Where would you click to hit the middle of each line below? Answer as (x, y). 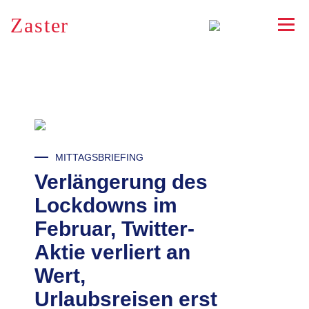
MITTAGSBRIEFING (99, 157)
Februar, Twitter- (114, 229)
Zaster (39, 25)
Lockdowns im (106, 205)
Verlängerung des (121, 182)
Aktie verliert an (112, 252)
